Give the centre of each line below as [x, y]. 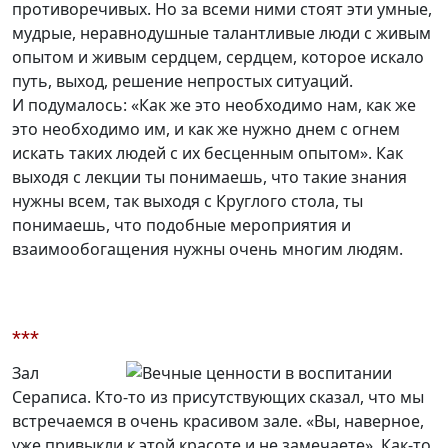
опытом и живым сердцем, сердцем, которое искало [218, 57]
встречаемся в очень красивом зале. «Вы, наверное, [218, 421]
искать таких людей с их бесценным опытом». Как [207, 153]
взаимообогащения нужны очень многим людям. [207, 249]
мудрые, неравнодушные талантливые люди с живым [221, 33]
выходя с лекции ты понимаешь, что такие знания [209, 177]
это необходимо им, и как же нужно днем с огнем [206, 129]
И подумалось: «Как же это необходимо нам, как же [214, 105]
